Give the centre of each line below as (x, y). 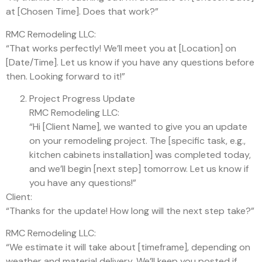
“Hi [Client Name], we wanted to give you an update (138, 127)
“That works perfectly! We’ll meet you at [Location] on (121, 48)
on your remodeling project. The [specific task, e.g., (137, 141)
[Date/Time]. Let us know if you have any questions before (130, 62)
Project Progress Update (82, 99)
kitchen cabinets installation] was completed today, (140, 155)
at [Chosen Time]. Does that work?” (82, 12)
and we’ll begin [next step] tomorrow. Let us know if (139, 169)
